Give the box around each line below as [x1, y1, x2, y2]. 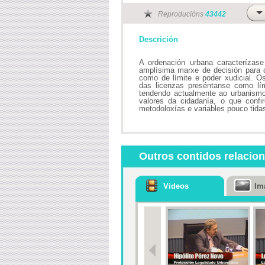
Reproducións [158, 10, 205, 18]
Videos [163, 182, 189, 190]
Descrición [139, 35, 178, 44]
